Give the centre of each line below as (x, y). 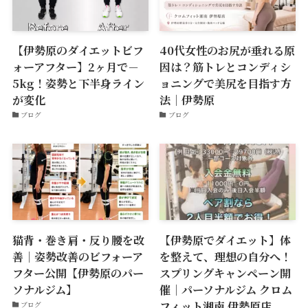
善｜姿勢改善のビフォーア (77, 256)
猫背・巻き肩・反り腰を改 (78, 240)
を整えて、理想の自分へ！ (226, 256)
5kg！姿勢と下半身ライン (78, 83)
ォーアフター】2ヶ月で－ (75, 66)
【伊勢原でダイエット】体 (225, 240)
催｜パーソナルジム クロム (226, 289)
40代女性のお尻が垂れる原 (228, 50)
